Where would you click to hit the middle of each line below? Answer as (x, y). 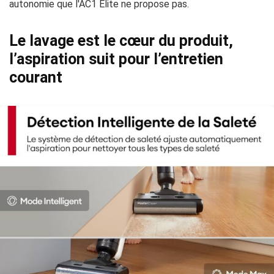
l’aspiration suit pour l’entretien (116, 59)
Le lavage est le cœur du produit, (121, 41)
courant (36, 77)
